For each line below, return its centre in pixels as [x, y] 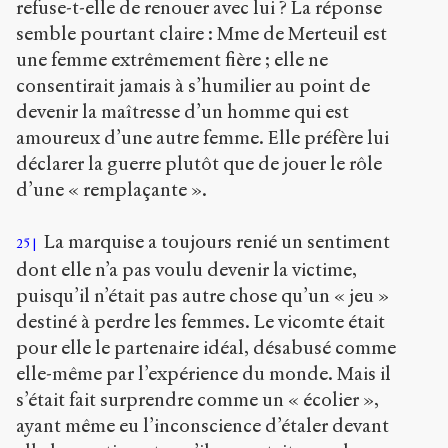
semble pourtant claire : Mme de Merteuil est [201, 34]
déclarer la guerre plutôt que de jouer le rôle [199, 164]
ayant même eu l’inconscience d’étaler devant [202, 426]
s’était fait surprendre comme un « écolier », [197, 400]
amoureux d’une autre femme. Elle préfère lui [202, 138]
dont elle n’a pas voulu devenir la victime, [186, 270]
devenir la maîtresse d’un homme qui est [182, 112]
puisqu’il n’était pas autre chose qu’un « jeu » [202, 296]
